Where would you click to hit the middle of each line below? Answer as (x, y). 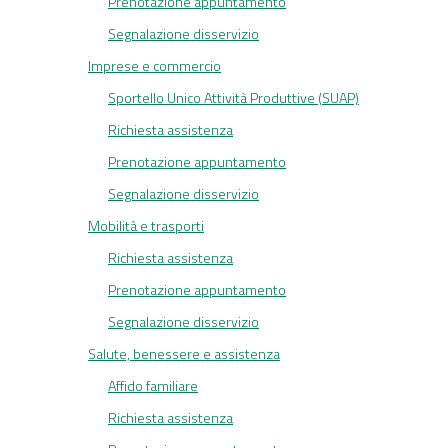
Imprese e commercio (154, 66)
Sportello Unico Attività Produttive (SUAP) (233, 98)
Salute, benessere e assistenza (184, 354)
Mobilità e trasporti (146, 226)
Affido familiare (153, 386)
